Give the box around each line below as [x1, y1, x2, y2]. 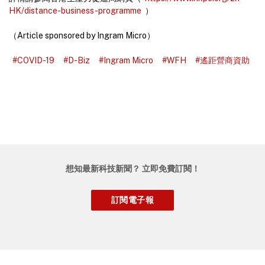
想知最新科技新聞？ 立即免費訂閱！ [65, 164, 200, 174]
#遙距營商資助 [195, 56, 250, 66]
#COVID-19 [12, 56, 54, 66]
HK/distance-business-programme [9, 6, 141, 16]
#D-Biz [63, 56, 90, 66]
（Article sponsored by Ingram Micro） [9, 31, 155, 41]
